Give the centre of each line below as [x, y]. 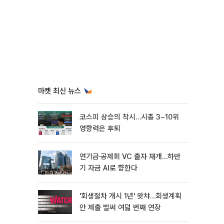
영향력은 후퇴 [100, 128]
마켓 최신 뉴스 [59, 91]
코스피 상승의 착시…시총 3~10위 [129, 117]
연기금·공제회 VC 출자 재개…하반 [130, 156]
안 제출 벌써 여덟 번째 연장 [120, 207]
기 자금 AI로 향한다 [108, 168]
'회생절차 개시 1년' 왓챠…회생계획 [130, 196]
